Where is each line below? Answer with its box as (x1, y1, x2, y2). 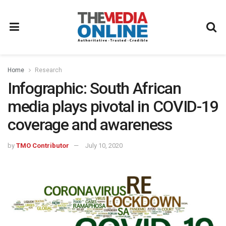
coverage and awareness (8, 115, 172, 134)
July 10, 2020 (85, 141, 123, 149)
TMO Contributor (16, 141, 69, 149)
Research (35, 67, 62, 74)
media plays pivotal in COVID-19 (8, 97, 218, 116)
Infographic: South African (8, 79, 181, 98)
